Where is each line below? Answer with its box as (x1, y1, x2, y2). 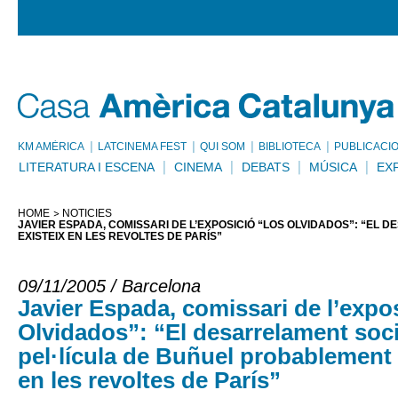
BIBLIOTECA (259, 140, 321, 153)
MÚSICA (309, 160, 357, 174)
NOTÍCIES (62, 207, 112, 219)
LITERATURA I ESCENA (19, 160, 155, 174)
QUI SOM (200, 140, 245, 153)
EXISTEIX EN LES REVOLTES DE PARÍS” (18, 230, 222, 243)
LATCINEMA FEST (98, 140, 187, 153)
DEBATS (242, 160, 290, 174)
